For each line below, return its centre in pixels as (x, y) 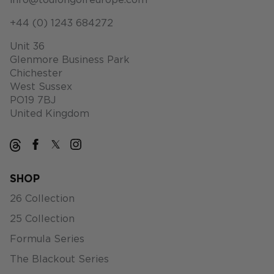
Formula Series (47, 239)
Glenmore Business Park (70, 60)
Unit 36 (27, 47)
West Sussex (41, 87)
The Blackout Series (59, 260)
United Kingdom (50, 114)
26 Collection (42, 199)
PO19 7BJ (33, 101)
